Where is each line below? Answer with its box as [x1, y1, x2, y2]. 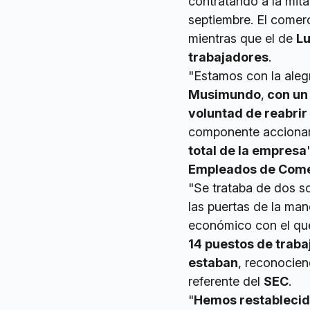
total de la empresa [188, 143, 307, 158]
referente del [188, 274, 264, 289]
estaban [188, 255, 238, 271]
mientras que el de [188, 31, 296, 46]
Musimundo [188, 87, 261, 102]
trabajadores [188, 50, 268, 65]
